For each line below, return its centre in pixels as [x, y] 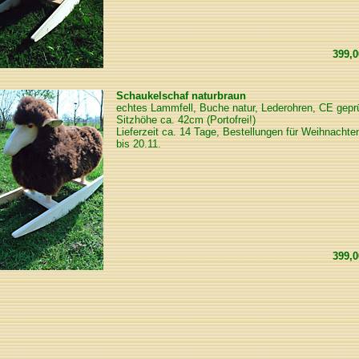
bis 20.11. [139, 144]
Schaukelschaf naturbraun [181, 96]
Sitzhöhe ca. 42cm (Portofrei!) [186, 120]
